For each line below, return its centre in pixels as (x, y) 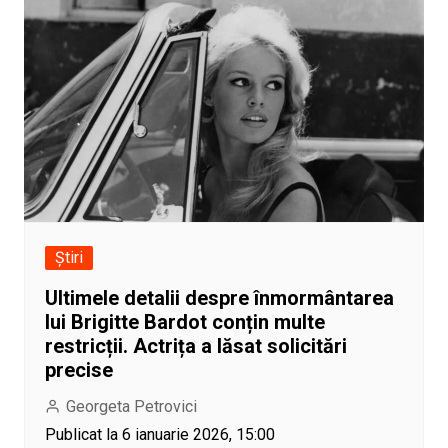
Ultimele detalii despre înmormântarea (219, 298)
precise (78, 370)
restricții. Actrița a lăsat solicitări (195, 346)
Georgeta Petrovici (131, 407)
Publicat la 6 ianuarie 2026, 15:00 (159, 435)
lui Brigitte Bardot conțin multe (184, 322)
